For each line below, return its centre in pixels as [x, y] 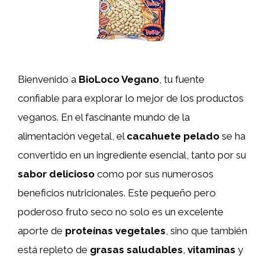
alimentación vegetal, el [72, 136]
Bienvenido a [48, 79]
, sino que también [206, 231]
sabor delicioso [56, 174]
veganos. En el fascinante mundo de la [104, 117]
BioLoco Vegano [119, 79]
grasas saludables [136, 250]
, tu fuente [182, 79]
